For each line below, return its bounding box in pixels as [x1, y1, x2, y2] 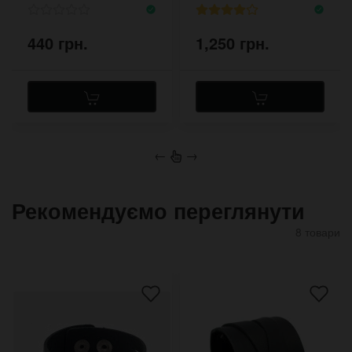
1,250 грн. [196, 31, 269, 54]
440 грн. [27, 31, 88, 54]
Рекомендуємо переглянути [12, 194, 305, 225]
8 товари [295, 223, 340, 240]
